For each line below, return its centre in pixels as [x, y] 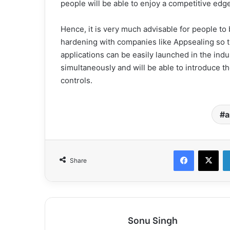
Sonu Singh [153, 219]
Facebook [209, 150]
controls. [76, 80]
